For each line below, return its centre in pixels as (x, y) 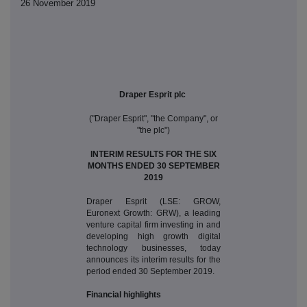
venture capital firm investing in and (153, 225)
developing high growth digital (153, 237)
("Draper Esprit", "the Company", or (153, 119)
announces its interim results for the (153, 260)
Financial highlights (124, 295)
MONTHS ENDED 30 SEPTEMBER (153, 166)
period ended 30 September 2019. (150, 272)
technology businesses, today (153, 248)
